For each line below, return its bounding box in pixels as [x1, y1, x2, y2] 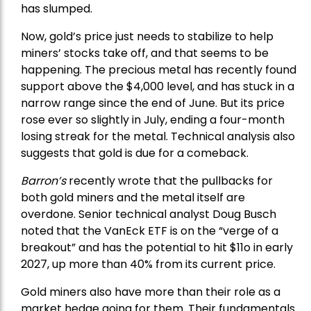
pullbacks [201, 173, 254, 190]
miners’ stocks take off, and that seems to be [21, 45, 269, 62]
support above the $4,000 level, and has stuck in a [21, 78, 294, 95]
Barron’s [21, 173, 66, 190]
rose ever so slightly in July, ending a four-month [21, 112, 285, 128]
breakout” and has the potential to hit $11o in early [21, 239, 293, 256]
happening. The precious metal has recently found [21, 62, 296, 78]
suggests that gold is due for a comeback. [21, 145, 249, 162]
